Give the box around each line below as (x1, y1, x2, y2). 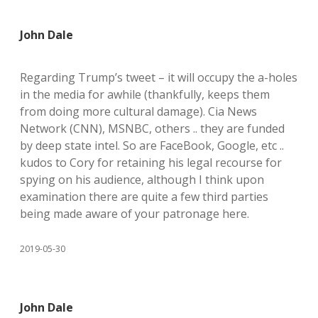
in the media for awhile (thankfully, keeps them (20, 87, 270, 102)
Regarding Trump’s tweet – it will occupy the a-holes (20, 70, 297, 85)
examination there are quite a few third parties (20, 189, 268, 204)
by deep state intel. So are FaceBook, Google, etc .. (20, 138, 284, 153)
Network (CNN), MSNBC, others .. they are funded (20, 121, 285, 136)
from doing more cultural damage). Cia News (20, 104, 257, 119)
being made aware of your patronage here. (20, 206, 249, 221)
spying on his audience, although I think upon (20, 172, 264, 187)
